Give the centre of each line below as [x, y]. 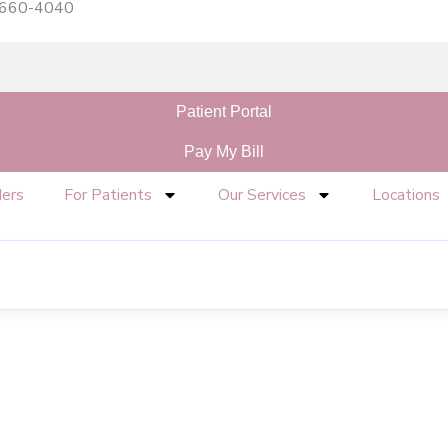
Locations [405, 195]
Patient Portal [224, 111]
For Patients [107, 195]
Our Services [261, 195]
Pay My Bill [224, 151]
